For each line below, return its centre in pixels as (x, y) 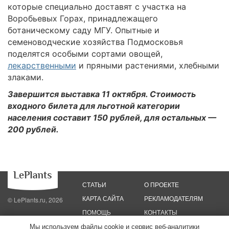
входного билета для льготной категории (94, 106)
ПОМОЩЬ (97, 212)
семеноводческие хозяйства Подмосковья (95, 42)
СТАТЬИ (94, 184)
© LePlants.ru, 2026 (35, 200)
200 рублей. (34, 129)
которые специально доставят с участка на (97, 7)
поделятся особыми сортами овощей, (85, 54)
